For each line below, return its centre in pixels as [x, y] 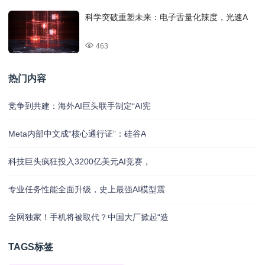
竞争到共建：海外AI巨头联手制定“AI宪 [80, 106]
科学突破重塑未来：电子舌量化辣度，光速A [167, 17]
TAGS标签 [31, 247]
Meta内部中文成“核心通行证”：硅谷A [77, 134]
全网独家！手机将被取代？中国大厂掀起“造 [88, 217]
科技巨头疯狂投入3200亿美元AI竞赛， [80, 162]
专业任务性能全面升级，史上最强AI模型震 [87, 190]
